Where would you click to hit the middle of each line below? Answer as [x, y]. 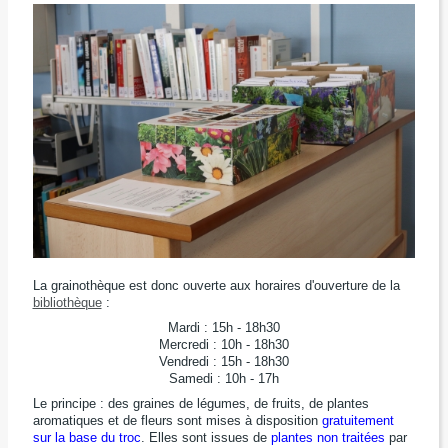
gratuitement [357, 421]
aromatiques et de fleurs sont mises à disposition [177, 421]
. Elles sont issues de [205, 438]
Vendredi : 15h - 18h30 [223, 361]
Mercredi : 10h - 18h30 [223, 344]
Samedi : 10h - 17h [223, 378]
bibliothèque [67, 302]
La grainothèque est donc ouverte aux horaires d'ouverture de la [216, 285]
